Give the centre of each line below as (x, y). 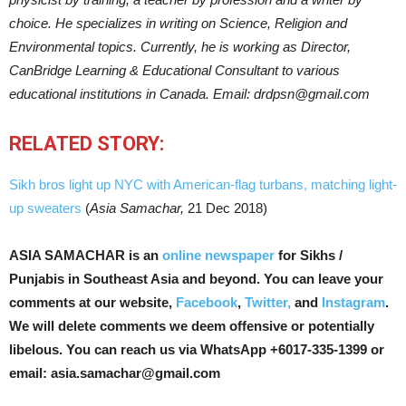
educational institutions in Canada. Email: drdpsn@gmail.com (189, 93)
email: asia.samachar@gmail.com (115, 372)
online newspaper (217, 255)
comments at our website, (92, 302)
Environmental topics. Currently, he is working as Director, (180, 46)
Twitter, (270, 302)
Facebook (207, 302)
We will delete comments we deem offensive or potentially (192, 325)
